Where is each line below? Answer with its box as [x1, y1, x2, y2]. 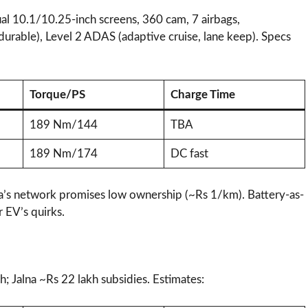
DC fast [170, 148, 208, 160]
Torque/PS [29, 89, 85, 101]
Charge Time [170, 89, 235, 101]
